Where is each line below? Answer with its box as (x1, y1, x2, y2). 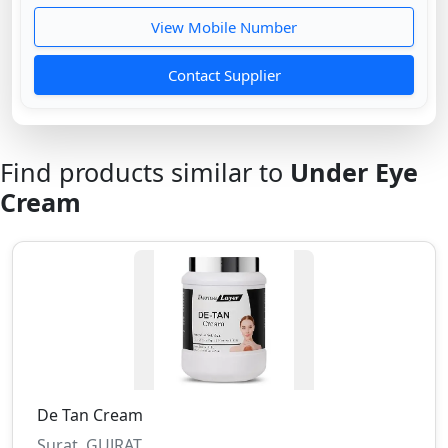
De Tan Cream (37, 404, 143, 427)
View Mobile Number (151, 17, 297, 38)
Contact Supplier (167, 65, 281, 86)
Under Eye (290, 155, 418, 190)
